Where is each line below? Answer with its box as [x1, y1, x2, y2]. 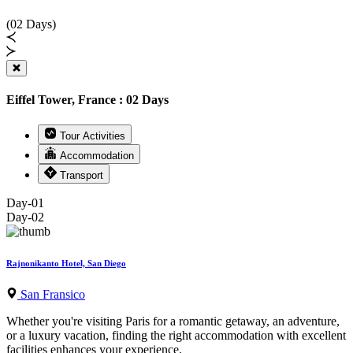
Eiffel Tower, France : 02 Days [6, 93, 169, 107]
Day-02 [6, 210, 44, 224]
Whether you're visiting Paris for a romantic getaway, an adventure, [6, 314, 340, 328]
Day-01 [6, 195, 44, 210]
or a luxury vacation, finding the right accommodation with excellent [6, 328, 346, 342]
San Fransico [17, 287, 85, 301]
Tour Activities [60, 129, 125, 142]
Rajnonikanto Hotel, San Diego [6, 258, 126, 268]
